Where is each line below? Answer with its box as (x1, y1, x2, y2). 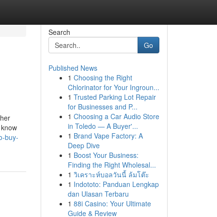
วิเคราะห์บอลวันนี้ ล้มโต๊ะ (73, 170, 149, 179)
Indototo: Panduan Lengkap (73, 179, 159, 189)
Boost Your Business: (73, 150, 139, 160)
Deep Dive (67, 140, 100, 150)
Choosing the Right (73, 73, 132, 82)
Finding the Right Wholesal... (67, 160, 156, 170)
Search (48, 27, 70, 37)
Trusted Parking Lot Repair (73, 92, 156, 102)
